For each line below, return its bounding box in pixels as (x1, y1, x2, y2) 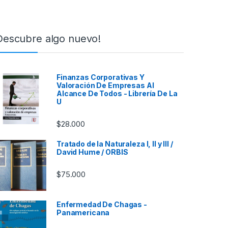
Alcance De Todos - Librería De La (56, 89, 178, 98)
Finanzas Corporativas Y (56, 72, 145, 81)
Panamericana (56, 208, 110, 217)
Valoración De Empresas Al (56, 80, 154, 90)
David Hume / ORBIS (56, 148, 128, 157)
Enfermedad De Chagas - (56, 199, 147, 209)
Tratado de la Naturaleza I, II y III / (56, 139, 173, 149)
